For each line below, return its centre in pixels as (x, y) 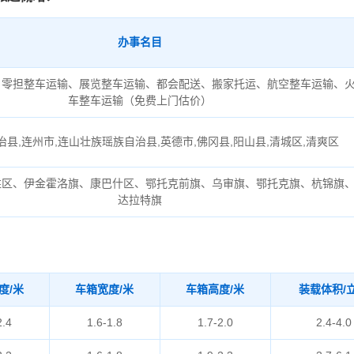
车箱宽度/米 (105, 289)
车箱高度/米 (215, 289)
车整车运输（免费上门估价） (140, 100)
